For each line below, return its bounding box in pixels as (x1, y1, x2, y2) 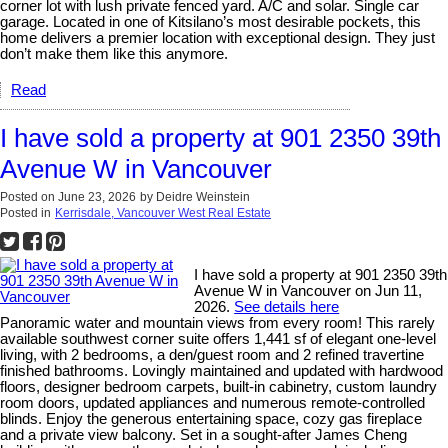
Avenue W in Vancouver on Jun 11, (194, 282, 423, 299)
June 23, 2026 (58, 189, 136, 204)
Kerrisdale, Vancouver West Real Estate (55, 205, 271, 220)
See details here (234, 298, 340, 315)
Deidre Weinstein (156, 189, 250, 204)
